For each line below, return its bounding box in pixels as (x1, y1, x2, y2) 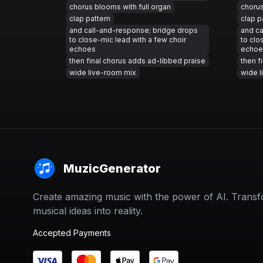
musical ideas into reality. (33, 205, 143, 217)
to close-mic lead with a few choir (69, 35, 186, 44)
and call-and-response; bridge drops (69, 26, 198, 35)
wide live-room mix (69, 68, 136, 77)
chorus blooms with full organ (69, 2, 171, 11)
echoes (69, 45, 96, 53)
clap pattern (69, 14, 110, 23)
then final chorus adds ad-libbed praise (69, 56, 205, 65)
